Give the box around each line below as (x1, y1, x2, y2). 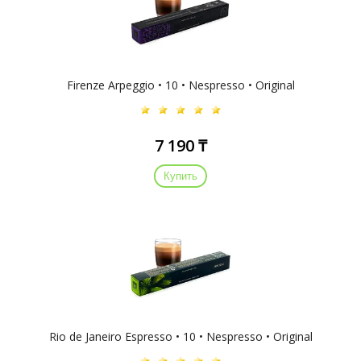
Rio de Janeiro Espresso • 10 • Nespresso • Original (48, 329, 313, 345)
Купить (164, 170, 197, 183)
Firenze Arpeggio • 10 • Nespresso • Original (66, 77, 295, 93)
